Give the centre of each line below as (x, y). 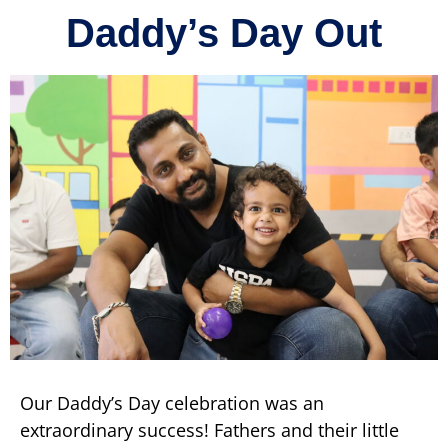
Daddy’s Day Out (224, 33)
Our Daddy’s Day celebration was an (172, 403)
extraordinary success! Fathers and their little (209, 430)
